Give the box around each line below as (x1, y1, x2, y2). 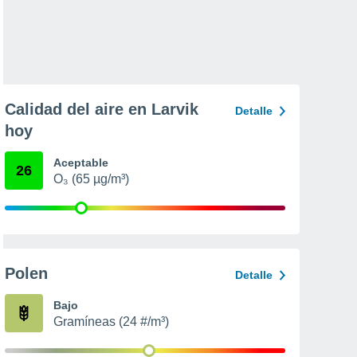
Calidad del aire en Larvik (5, 100, 198, 118)
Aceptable (53, 156, 108, 169)
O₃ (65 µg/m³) (53, 172, 129, 186)
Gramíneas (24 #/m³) (53, 315, 169, 328)
